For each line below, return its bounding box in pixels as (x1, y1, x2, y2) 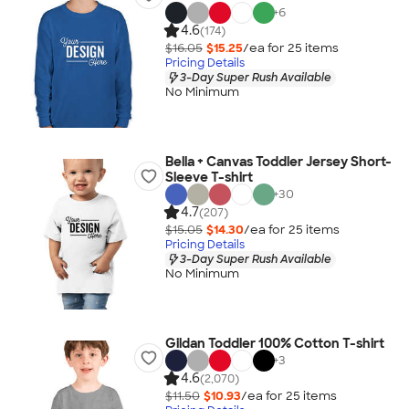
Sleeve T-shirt (164, 169, 253, 185)
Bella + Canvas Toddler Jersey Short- (164, 153, 392, 170)
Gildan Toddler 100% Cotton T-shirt (164, 335, 384, 351)
